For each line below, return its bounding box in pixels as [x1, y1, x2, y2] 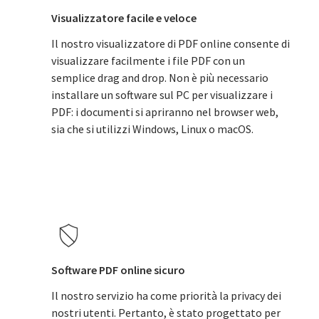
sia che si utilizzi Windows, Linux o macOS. [51, 122, 253, 136]
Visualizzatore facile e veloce [51, 11, 197, 25]
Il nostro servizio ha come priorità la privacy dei [51, 288, 281, 303]
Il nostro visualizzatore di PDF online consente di [51, 36, 290, 51]
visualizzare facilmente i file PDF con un [51, 53, 245, 68]
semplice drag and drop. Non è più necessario [51, 70, 268, 85]
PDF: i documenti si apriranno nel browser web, [51, 105, 278, 119]
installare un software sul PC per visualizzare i [51, 88, 273, 102]
